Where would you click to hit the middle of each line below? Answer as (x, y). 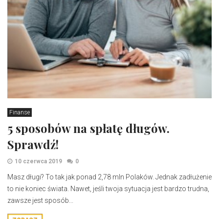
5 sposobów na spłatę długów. (88, 128)
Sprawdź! (33, 144)
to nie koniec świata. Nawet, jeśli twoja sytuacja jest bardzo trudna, (108, 189)
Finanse (20, 112)
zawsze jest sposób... (40, 200)
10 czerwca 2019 (38, 161)
